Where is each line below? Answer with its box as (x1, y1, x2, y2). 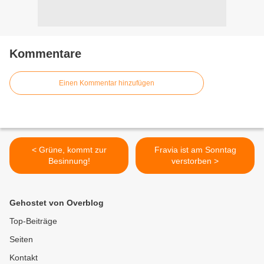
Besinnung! (48, 156, 90, 166)
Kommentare (9, 47, 81, 61)
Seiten (9, 235, 33, 245)
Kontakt (9, 253, 38, 263)
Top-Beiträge (9, 216, 57, 226)
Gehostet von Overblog (9, 198, 104, 208)
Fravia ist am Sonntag (154, 145, 236, 155)
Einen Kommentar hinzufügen (59, 79, 154, 88)
